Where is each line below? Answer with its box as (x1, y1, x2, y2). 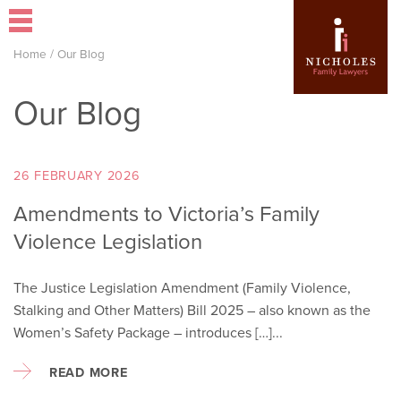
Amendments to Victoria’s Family (13, 198, 320, 230)
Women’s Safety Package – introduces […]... (13, 322, 283, 343)
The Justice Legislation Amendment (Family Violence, (13, 277, 351, 298)
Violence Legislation (13, 226, 202, 258)
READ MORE (49, 363, 128, 382)
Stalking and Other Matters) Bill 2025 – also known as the (13, 300, 371, 320)
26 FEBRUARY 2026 (13, 166, 141, 185)
